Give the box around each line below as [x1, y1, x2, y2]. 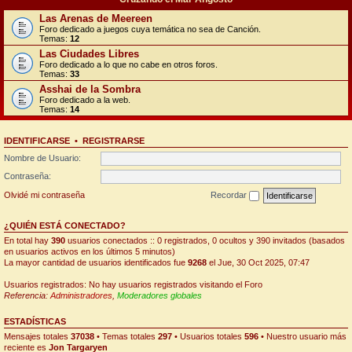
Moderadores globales [117, 290, 202, 300]
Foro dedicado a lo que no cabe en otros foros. [39, 60, 218, 69]
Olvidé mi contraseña [4, 189, 85, 200]
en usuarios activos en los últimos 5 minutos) [4, 246, 175, 256]
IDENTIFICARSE [4, 136, 70, 145]
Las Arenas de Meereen [39, 13, 152, 24]
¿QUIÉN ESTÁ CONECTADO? [4, 220, 126, 230]
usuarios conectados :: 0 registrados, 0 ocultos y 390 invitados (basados [65, 235, 345, 245]
